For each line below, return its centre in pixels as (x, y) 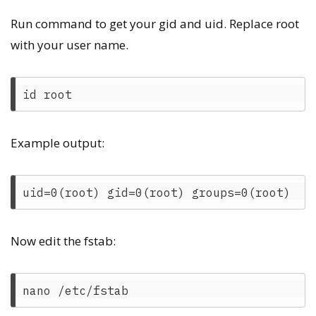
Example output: (57, 143)
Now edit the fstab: (63, 241)
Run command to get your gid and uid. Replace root (155, 24)
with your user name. (69, 45)
